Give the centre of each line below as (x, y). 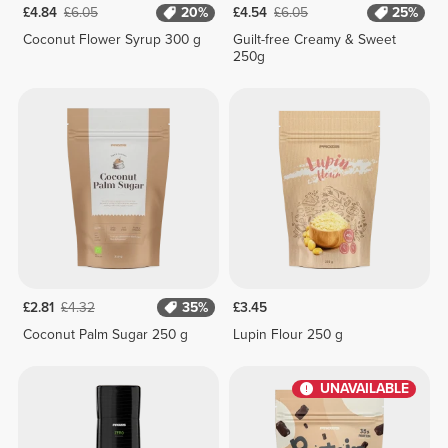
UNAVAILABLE (364, 389)
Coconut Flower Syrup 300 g (111, 40)
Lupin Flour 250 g (288, 334)
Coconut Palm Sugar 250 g (105, 334)
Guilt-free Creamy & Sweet (315, 40)
